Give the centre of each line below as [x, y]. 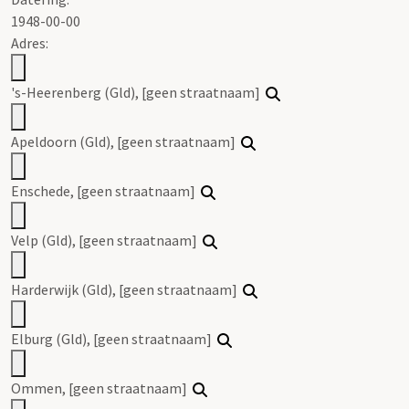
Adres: [30, 43]
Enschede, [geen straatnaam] [106, 191]
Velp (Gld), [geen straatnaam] [107, 241]
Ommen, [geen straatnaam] [102, 388]
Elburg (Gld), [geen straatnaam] [114, 339]
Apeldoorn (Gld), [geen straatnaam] [126, 142]
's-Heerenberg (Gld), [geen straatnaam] [138, 93]
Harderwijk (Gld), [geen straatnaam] [127, 290]
